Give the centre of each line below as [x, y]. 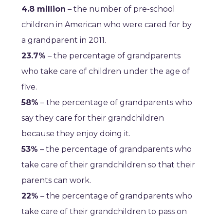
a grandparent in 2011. [64, 40]
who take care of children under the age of [106, 72]
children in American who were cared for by [107, 25]
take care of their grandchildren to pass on [104, 212]
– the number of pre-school [120, 9]
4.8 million [44, 9]
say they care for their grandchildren [93, 118]
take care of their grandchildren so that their [108, 165]
